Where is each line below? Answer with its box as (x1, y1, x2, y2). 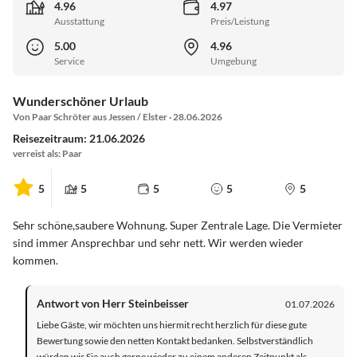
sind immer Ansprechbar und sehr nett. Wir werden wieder (13, 236, 304, 250)
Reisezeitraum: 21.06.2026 (13, 131, 145, 146)
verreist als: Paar (13, 147, 82, 160)
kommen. (13, 253, 58, 268)
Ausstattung (54, 15, 104, 28)
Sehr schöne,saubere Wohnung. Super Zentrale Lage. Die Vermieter (13, 218, 343, 233)
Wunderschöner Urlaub (13, 93, 148, 109)
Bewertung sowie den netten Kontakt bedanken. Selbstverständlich (37, 335, 313, 347)
